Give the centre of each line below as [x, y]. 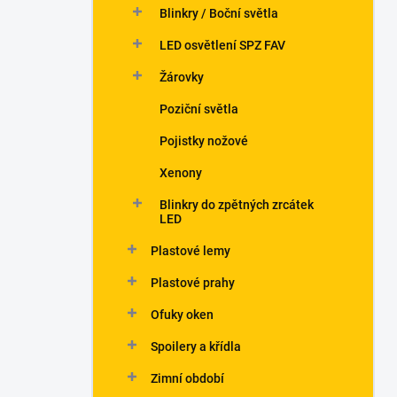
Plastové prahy [193, 283]
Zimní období [187, 378]
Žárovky [182, 77]
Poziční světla [199, 109]
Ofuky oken [182, 315]
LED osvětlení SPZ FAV [222, 45]
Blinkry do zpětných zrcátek [237, 205]
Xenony [181, 173]
